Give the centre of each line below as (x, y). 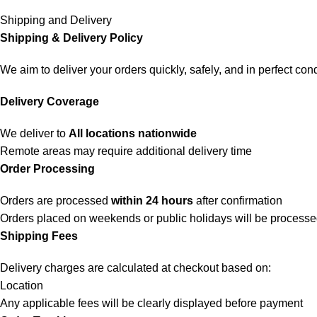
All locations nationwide (133, 133)
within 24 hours (152, 201)
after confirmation (238, 201)
